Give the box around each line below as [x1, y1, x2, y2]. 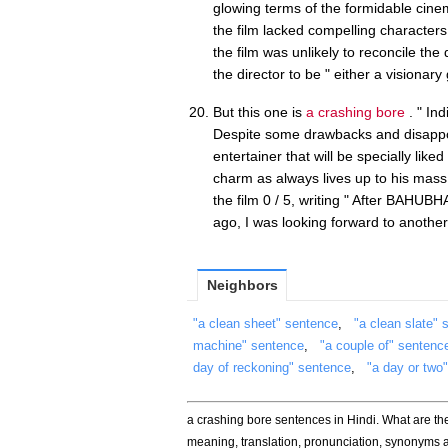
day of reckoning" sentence [193, 359, 351, 375]
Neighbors [206, 276, 278, 293]
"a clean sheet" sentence [193, 315, 338, 331]
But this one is [213, 103, 306, 120]
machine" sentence [193, 337, 304, 353]
